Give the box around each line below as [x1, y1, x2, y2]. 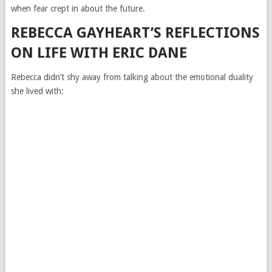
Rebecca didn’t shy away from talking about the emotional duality [10, 72, 253, 82]
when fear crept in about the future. [10, 4, 145, 13]
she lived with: [10, 86, 64, 96]
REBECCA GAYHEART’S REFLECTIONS [10, 24, 260, 41]
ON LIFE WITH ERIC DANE [10, 44, 187, 61]
